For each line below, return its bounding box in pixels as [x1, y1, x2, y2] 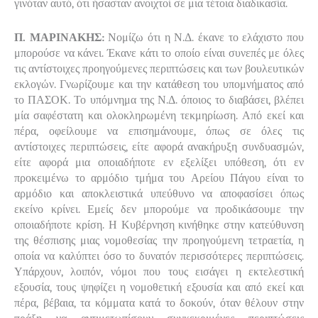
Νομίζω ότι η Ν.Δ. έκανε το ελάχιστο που [104, 31, 305, 44]
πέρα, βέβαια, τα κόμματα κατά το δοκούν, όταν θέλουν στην [14, 296, 304, 309]
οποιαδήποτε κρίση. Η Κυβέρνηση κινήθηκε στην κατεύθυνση [14, 218, 304, 231]
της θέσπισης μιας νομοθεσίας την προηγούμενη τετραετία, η [14, 234, 304, 247]
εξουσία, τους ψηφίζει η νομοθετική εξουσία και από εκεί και [14, 280, 304, 294]
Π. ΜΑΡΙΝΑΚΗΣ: [14, 31, 104, 44]
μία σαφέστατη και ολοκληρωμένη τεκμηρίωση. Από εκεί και [14, 109, 304, 122]
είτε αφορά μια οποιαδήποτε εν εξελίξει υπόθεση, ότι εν [14, 155, 304, 169]
